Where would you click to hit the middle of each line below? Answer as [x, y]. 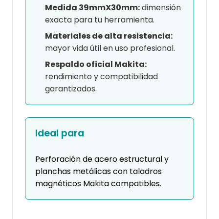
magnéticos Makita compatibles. [98, 184]
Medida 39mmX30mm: [92, 8]
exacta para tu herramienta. [100, 20]
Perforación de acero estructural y [102, 159]
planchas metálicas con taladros [99, 172]
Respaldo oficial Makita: [96, 65]
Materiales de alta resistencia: [109, 36]
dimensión [160, 8]
